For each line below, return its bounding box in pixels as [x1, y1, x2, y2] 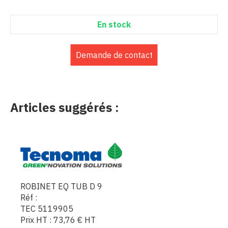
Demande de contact [75, 49, 153, 60]
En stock [97, 19, 131, 30]
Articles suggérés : [10, 99, 119, 116]
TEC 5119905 [20, 203, 73, 214]
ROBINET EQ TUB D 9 [20, 181, 102, 191]
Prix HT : [20, 214, 53, 225]
